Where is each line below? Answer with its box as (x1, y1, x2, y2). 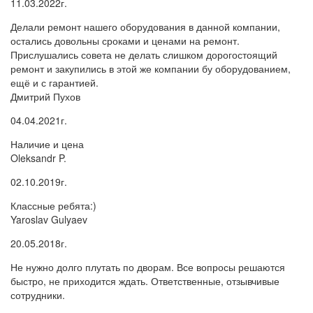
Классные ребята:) (10, 198, 96, 212)
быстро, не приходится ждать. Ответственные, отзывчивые (10, 273, 279, 288)
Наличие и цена (10, 136, 84, 151)
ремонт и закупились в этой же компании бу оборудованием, (10, 61, 291, 75)
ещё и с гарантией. (10, 75, 99, 89)
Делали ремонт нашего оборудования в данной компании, (10, 19, 280, 34)
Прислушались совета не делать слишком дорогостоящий (10, 47, 277, 61)
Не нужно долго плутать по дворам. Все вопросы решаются (10, 259, 285, 274)
